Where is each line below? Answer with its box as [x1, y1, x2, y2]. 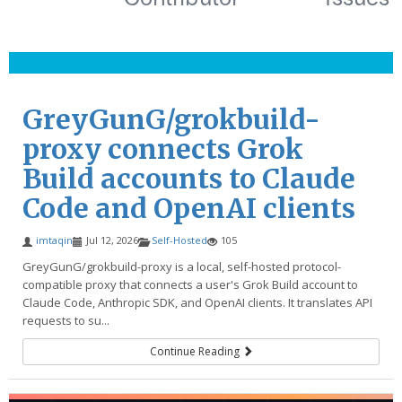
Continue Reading [149, 344, 242, 359]
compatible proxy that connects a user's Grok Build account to [22, 276, 358, 293]
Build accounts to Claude [22, 162, 355, 196]
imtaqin [36, 233, 73, 247]
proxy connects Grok [22, 132, 303, 166]
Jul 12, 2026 [86, 233, 138, 247]
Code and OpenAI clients [22, 191, 355, 225]
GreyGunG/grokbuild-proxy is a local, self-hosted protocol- [22, 258, 341, 275]
